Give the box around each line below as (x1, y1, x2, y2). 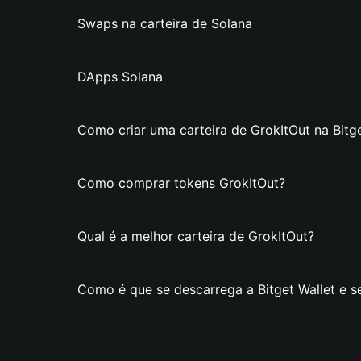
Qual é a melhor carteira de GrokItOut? (77, 228, 314, 244)
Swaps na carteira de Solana (77, 15, 252, 31)
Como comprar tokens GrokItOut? (77, 175, 285, 191)
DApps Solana (77, 68, 163, 85)
